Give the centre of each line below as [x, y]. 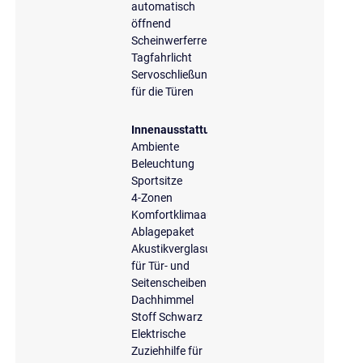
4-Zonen [152, 197]
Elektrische [159, 333]
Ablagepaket [163, 231]
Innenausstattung [177, 129]
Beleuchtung [163, 163]
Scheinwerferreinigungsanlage [208, 40]
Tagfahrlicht [162, 57]
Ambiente [156, 146]
